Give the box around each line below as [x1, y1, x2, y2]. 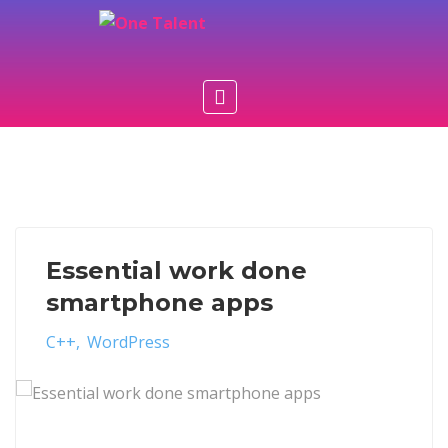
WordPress [87, 331, 170, 353]
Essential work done [46, 256, 307, 285]
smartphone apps [46, 288, 273, 317]
